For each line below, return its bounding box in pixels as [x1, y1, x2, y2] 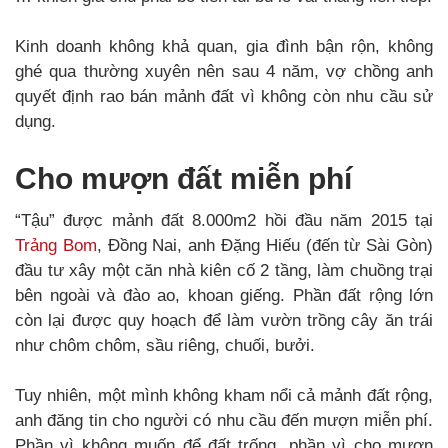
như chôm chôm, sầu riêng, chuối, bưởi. [15, 335, 315, 355]
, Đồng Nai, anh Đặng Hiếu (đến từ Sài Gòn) [96, 235, 434, 255]
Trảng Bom [15, 235, 97, 255]
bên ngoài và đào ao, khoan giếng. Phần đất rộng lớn [15, 285, 433, 305]
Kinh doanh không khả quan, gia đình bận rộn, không [15, 36, 433, 56]
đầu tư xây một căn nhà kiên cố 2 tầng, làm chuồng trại [15, 260, 433, 280]
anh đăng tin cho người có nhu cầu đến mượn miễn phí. [15, 410, 433, 430]
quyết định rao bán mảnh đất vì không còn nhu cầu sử [15, 86, 433, 106]
